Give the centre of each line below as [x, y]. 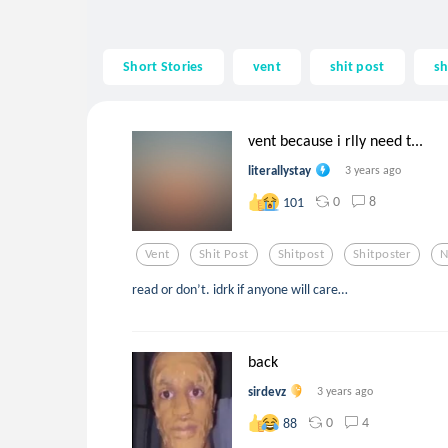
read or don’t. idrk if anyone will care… [240, 288]
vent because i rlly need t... [335, 140]
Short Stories [163, 66]
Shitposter [382, 254]
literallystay [279, 170]
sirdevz [267, 391]
